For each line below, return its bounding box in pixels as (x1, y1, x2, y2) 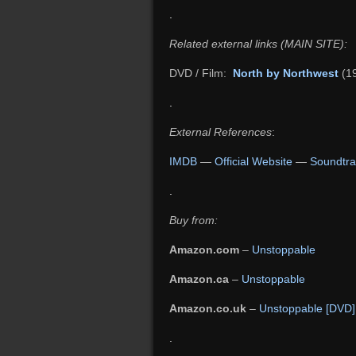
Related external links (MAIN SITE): (169, 37, 347, 50)
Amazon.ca (169, 273, 229, 285)
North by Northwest (233, 67, 339, 79)
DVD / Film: (169, 67, 233, 79)
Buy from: (169, 214, 218, 226)
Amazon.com (169, 243, 239, 256)
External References (169, 126, 272, 138)
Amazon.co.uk (169, 302, 250, 315)
